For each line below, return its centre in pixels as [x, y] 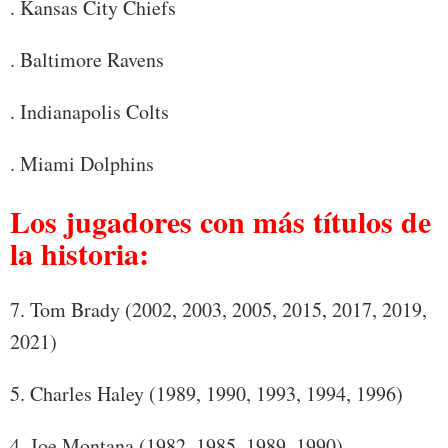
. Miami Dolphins [82, 164]
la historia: [79, 253]
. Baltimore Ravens [87, 60]
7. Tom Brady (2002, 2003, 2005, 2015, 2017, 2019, [218, 310]
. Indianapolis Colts [89, 112]
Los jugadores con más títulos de [220, 221]
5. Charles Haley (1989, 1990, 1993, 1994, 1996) [206, 394]
